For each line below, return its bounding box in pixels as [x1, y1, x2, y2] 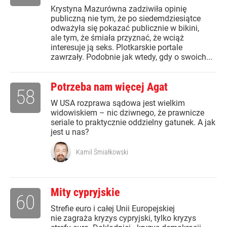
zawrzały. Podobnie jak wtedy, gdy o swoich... [51, 52, 212, 62]
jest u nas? [51, 127, 89, 137]
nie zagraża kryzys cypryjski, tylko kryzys [51, 213, 196, 223]
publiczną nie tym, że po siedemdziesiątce [51, 14, 201, 24]
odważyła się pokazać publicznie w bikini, [51, 23, 199, 33]
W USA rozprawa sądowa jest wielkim [51, 98, 185, 108]
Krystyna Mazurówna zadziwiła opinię [51, 4, 186, 14]
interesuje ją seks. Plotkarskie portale [51, 43, 182, 53]
